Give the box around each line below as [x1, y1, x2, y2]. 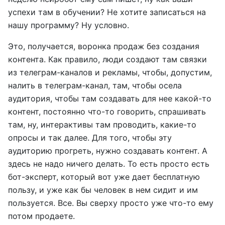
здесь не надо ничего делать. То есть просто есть [8, 159, 209, 169]
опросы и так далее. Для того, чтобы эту [8, 133, 172, 143]
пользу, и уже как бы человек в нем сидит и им [8, 185, 198, 195]
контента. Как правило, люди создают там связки [8, 54, 207, 64]
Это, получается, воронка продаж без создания [8, 41, 199, 51]
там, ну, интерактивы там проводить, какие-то [8, 120, 196, 130]
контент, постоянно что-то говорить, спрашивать [8, 106, 206, 117]
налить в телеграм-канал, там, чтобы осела [8, 80, 182, 90]
